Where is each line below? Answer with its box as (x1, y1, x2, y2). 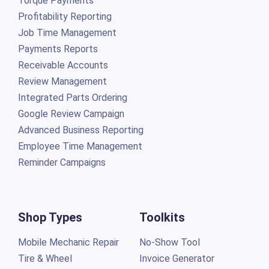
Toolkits (139, 210, 185, 225)
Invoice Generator (139, 252, 214, 264)
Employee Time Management (17, 140, 142, 152)
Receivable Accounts (17, 59, 108, 71)
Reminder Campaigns (17, 156, 106, 168)
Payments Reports (17, 43, 98, 55)
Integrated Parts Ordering (17, 91, 127, 103)
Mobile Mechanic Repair (17, 236, 119, 248)
